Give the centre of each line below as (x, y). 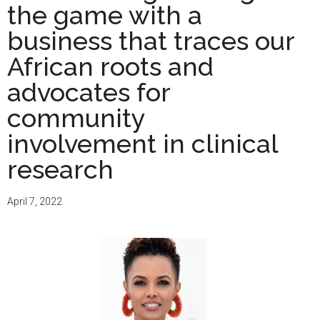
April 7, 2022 (35, 202)
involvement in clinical (142, 144)
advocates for (89, 92)
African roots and (110, 67)
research (60, 170)
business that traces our (151, 41)
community (76, 118)
